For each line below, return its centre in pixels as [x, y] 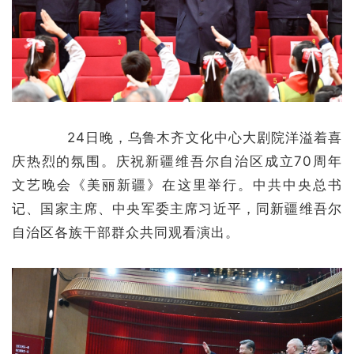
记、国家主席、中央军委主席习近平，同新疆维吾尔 [177, 208]
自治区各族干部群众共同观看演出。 [126, 232]
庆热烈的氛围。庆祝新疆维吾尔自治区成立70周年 [177, 161]
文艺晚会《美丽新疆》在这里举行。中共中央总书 [177, 185]
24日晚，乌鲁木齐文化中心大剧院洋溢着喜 [190, 137]
